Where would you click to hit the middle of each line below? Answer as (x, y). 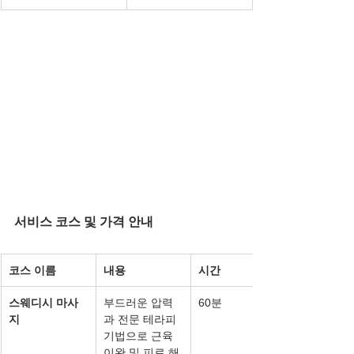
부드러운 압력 (138, 302)
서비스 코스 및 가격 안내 (84, 221)
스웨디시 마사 (43, 302)
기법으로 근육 (140, 335)
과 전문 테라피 (141, 319)
